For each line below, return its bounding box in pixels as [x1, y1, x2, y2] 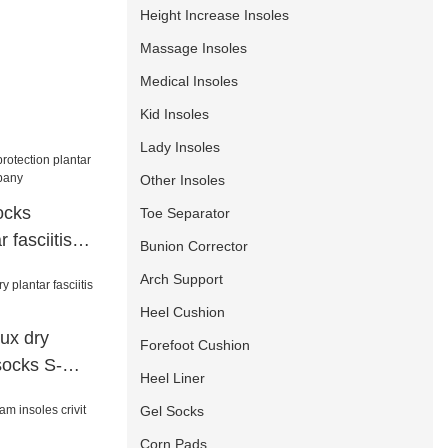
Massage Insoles [140, 39, 248, 56]
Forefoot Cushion [140, 336, 251, 353]
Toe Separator [140, 204, 231, 221]
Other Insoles [140, 171, 226, 188]
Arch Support [140, 270, 224, 287]
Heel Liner [140, 369, 206, 386]
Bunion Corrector [140, 237, 249, 254]
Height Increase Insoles [140, 6, 290, 23]
